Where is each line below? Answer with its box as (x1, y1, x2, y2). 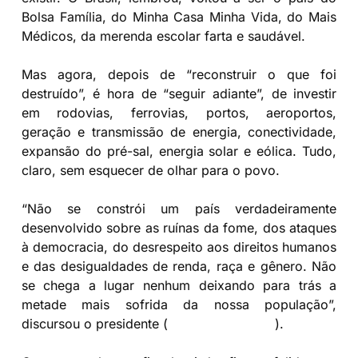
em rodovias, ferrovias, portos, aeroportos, (21, 104, 337, 121)
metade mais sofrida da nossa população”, (21, 296, 337, 312)
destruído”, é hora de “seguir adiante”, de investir (21, 85, 337, 101)
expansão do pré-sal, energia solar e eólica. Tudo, (21, 142, 337, 159)
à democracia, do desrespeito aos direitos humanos (21, 238, 337, 255)
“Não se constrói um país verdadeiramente (21, 200, 337, 217)
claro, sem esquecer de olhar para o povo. (21, 161, 280, 178)
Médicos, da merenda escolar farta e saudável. (21, 27, 305, 44)
